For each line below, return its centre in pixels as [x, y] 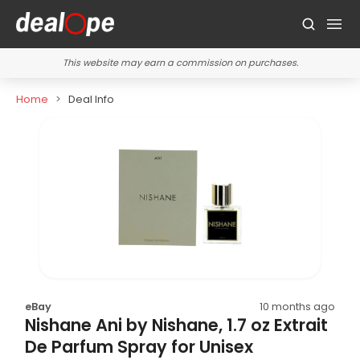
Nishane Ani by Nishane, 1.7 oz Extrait [177, 325]
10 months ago [297, 306]
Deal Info [91, 99]
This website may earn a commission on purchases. [180, 63]
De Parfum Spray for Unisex [139, 346]
